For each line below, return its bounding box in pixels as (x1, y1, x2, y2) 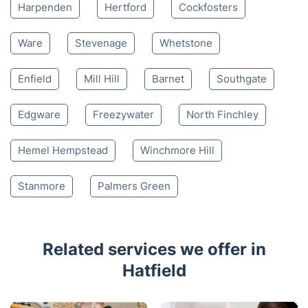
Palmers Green (98, 179, 170, 192)
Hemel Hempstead (18, 144, 108, 157)
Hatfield (122, 261, 186, 280)
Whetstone (159, 36, 212, 49)
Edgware (18, 108, 60, 121)
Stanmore (18, 179, 65, 192)
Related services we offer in (42, 239, 266, 259)
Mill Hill (84, 72, 120, 85)
